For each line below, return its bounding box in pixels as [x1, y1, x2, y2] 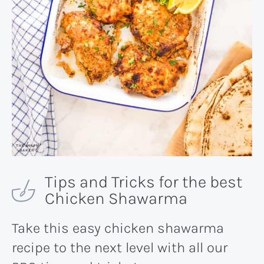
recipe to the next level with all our [12, 239, 227, 256]
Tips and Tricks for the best [45, 171, 242, 192]
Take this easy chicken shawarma [12, 219, 224, 236]
